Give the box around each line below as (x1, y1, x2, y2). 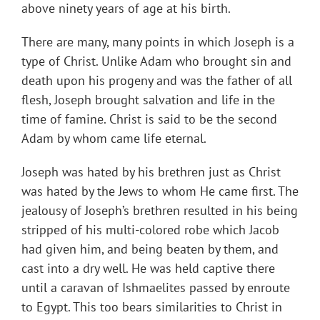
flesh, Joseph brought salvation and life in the (21, 91, 275, 109)
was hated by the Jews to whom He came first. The (21, 183, 299, 200)
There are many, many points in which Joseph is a (21, 34, 294, 51)
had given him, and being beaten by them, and (21, 241, 279, 258)
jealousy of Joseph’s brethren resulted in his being (21, 202, 298, 219)
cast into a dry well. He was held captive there (21, 260, 275, 277)
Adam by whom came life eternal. (21, 130, 206, 147)
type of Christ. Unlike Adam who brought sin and (21, 53, 291, 70)
